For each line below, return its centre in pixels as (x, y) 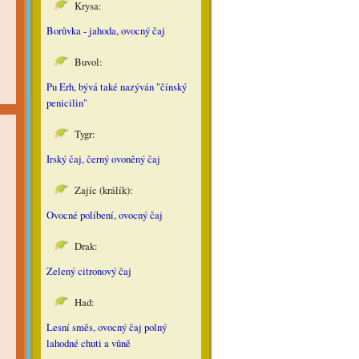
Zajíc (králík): (105, 190)
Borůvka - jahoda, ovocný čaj (105, 30)
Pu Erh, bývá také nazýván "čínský (116, 87)
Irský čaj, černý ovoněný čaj (103, 159)
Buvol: (88, 62)
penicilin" (68, 103)
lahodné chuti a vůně (88, 343)
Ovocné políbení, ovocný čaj (104, 215)
